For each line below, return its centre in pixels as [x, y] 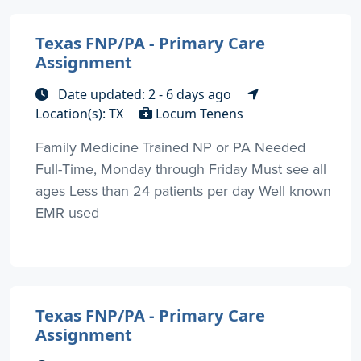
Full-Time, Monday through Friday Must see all [181, 168]
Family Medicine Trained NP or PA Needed [170, 147]
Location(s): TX [81, 113]
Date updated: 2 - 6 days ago [145, 94]
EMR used [67, 212]
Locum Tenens [198, 113]
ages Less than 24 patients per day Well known [183, 190]
